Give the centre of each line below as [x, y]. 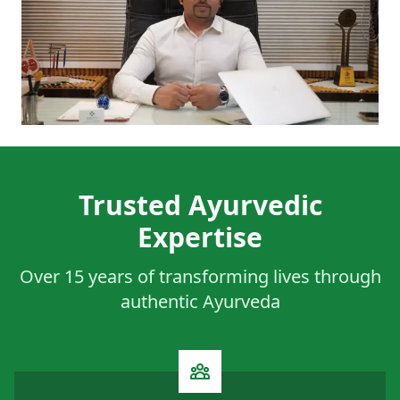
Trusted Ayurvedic [200, 205]
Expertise [200, 237]
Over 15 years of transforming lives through [200, 276]
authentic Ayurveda [200, 301]
